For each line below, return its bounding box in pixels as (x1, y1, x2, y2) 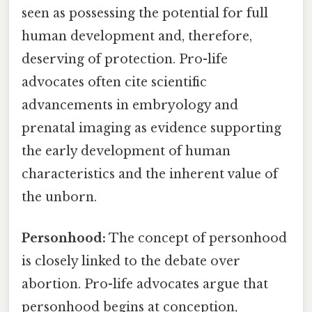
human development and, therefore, (22, 29, 252, 45)
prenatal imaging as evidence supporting (22, 120, 281, 136)
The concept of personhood (106, 231, 287, 247)
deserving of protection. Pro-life (22, 52, 228, 68)
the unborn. (22, 189, 97, 205)
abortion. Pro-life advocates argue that (22, 276, 268, 292)
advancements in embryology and (22, 97, 238, 114)
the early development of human (22, 143, 231, 159)
